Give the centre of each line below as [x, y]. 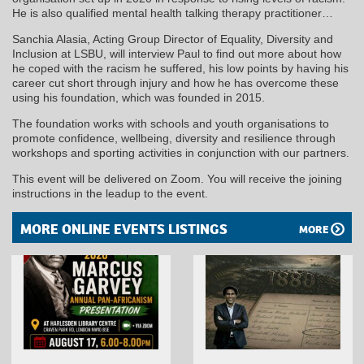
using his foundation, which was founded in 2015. [139, 97]
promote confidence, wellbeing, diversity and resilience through [174, 138]
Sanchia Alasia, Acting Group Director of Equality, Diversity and [173, 39]
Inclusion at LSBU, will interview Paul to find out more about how [177, 53]
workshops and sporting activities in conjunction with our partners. [181, 152]
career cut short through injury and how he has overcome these [175, 82]
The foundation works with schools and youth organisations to [171, 123]
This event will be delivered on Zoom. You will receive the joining [177, 178]
